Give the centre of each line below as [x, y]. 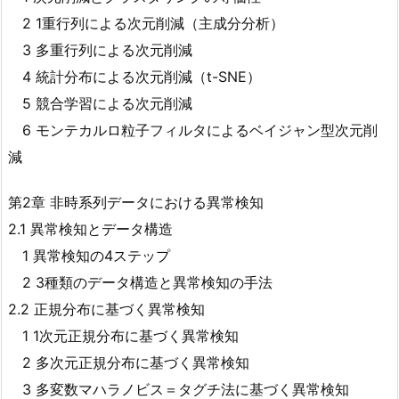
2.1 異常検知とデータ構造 [90, 228]
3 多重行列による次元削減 [100, 50]
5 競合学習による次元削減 [100, 104]
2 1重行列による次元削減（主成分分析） [146, 24]
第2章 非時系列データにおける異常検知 [136, 202]
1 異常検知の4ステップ [89, 255]
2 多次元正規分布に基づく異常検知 [129, 362]
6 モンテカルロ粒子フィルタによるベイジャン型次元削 [193, 130]
